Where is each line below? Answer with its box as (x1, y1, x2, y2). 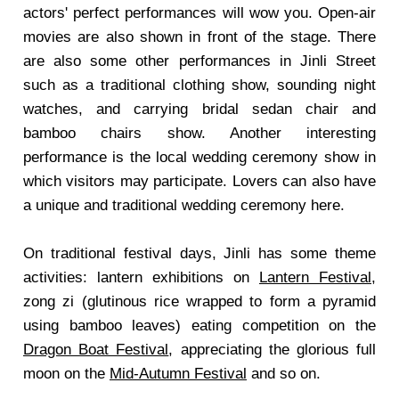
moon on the (23, 365, 110, 382)
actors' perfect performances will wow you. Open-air (23, 4, 376, 21)
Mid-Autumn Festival (110, 365, 247, 382)
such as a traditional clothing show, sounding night (23, 77, 376, 94)
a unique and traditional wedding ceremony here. (23, 197, 345, 214)
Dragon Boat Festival (23, 341, 169, 358)
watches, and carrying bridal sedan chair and (23, 101, 376, 118)
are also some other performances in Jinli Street (23, 53, 376, 69)
